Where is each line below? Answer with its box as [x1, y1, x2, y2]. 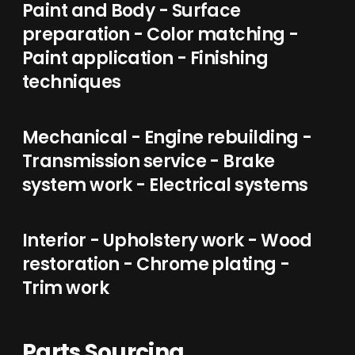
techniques [22, 70, 121, 94]
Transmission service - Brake [22, 149, 275, 174]
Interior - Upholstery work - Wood [22, 228, 312, 253]
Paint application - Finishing [22, 46, 269, 71]
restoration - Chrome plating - [22, 252, 290, 277]
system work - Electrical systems [22, 173, 308, 197]
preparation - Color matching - [22, 22, 299, 47]
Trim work [22, 276, 109, 300]
